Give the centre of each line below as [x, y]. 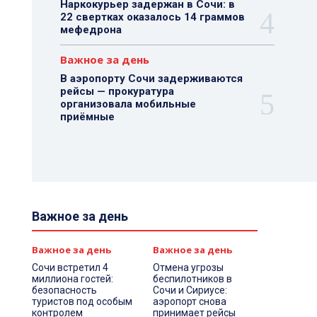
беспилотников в [193, 279]
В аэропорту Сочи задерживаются [151, 79]
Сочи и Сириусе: [190, 290]
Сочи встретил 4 [70, 267]
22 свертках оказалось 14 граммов [152, 17]
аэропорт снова [190, 301]
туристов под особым [82, 301]
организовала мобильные [128, 104]
